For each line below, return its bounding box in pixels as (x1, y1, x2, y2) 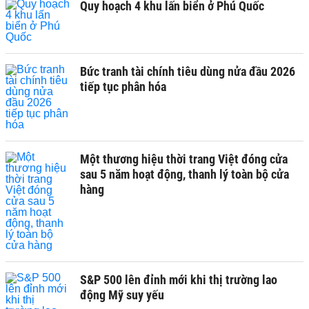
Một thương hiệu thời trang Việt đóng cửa (80, 151, 288, 166)
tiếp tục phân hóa (80, 79, 166, 94)
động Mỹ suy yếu (80, 287, 164, 302)
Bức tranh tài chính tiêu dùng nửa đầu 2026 (80, 63, 295, 79)
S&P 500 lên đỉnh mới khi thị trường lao (80, 272, 277, 287)
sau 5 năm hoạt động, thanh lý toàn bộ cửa (80, 166, 289, 181)
